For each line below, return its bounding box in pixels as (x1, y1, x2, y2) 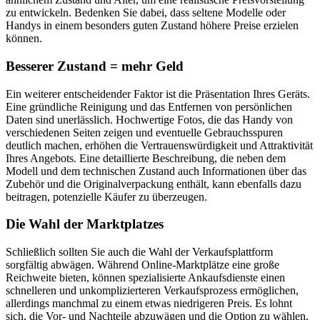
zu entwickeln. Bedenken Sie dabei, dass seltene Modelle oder (6, 6, 286, 19)
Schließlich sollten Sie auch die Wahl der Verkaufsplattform (6, 246, 273, 259)
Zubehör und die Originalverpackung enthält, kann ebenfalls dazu (6, 177, 301, 190)
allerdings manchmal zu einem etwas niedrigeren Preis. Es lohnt (6, 297, 292, 310)
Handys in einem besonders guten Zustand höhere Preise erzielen (6, 19, 299, 32)
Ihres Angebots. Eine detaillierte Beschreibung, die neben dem (6, 151, 286, 164)
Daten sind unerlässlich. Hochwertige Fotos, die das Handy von (6, 113, 293, 126)
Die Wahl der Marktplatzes (6, 216, 164, 232)
